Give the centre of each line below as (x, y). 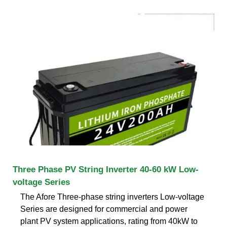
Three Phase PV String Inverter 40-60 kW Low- (106, 169)
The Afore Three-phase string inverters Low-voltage (112, 197)
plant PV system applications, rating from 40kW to (109, 221)
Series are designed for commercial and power (104, 209)
